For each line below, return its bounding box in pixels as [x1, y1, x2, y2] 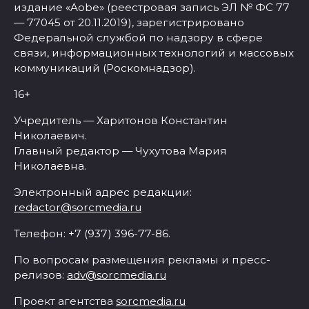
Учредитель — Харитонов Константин [14, 113, 228, 127]
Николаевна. [14, 159, 86, 172]
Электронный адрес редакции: [14, 185, 192, 199]
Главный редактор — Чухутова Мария [14, 143, 227, 157]
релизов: [14, 268, 67, 281]
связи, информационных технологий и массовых [14, 46, 294, 59]
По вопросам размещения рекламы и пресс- [14, 252, 270, 266]
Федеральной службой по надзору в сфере [14, 30, 263, 44]
